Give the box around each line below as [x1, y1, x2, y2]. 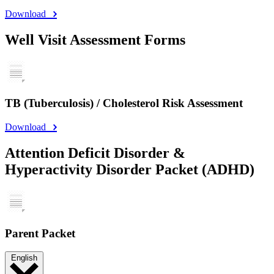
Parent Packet [5, 226, 75, 240]
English [11, 253, 37, 263]
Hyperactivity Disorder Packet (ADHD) [5, 161, 254, 178]
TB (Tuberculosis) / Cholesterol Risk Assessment [5, 97, 243, 110]
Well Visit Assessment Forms [5, 31, 185, 48]
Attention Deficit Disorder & [5, 145, 185, 161]
